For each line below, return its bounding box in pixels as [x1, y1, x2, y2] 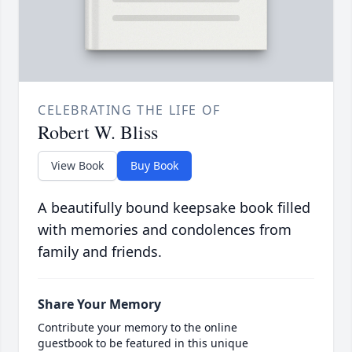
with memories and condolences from [38, 220, 291, 240]
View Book [51, 158, 104, 174]
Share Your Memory [38, 295, 161, 313]
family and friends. [38, 242, 162, 262]
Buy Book [130, 158, 178, 174]
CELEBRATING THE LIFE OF [38, 101, 221, 119]
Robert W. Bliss [38, 119, 158, 145]
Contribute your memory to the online [38, 320, 237, 335]
